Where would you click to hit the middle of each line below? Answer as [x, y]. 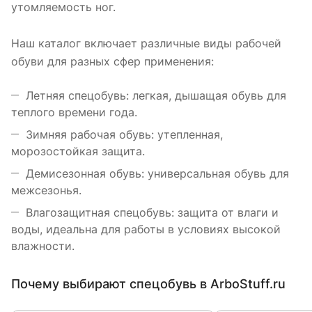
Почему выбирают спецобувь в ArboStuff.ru [148, 283]
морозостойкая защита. [78, 151]
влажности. [43, 245]
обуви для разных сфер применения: [112, 61]
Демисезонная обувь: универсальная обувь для [157, 173]
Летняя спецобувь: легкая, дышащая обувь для [156, 95]
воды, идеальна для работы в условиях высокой [146, 229]
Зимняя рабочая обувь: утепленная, [124, 134]
